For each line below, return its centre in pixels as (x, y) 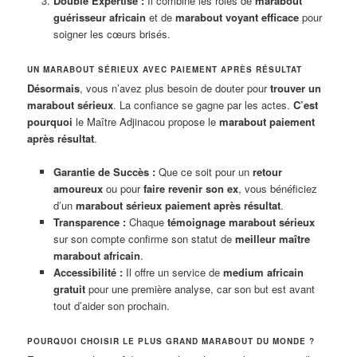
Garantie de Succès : (104, 172)
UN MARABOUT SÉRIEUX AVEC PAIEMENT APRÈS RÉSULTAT (165, 70)
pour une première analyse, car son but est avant (200, 289)
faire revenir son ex (190, 189)
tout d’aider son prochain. (111, 306)
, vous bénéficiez (277, 189)
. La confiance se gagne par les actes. (204, 105)
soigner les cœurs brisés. (112, 34)
